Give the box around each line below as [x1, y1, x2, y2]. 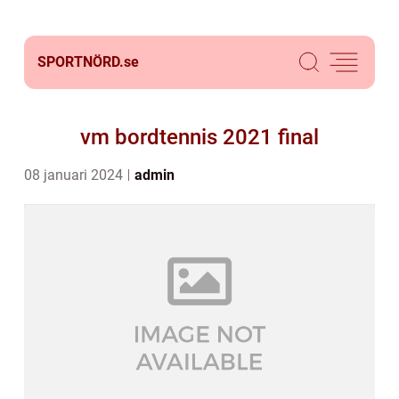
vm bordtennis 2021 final [80, 125, 319, 150]
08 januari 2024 [24, 167, 126, 183]
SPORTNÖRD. [37, 53, 124, 70]
